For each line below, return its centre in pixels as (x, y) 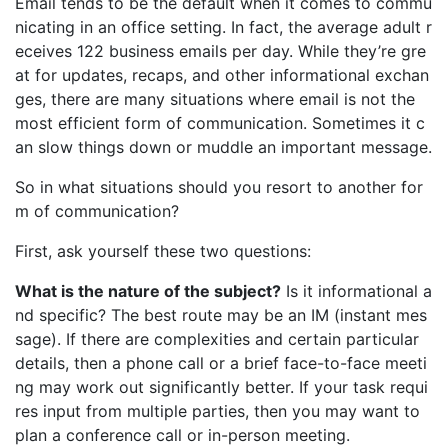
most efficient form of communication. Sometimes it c (220, 123)
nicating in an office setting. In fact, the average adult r (223, 27)
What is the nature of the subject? (148, 291)
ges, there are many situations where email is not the (215, 99)
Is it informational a (356, 291)
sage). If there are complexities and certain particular (217, 339)
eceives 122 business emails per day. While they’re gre (220, 51)
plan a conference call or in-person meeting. (182, 435)
